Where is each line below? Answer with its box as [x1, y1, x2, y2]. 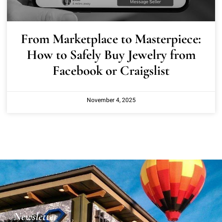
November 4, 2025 [86, 95, 136, 105]
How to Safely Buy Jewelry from [26, 46, 196, 63]
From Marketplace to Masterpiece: [21, 30, 201, 47]
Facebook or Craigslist [53, 62, 169, 79]
